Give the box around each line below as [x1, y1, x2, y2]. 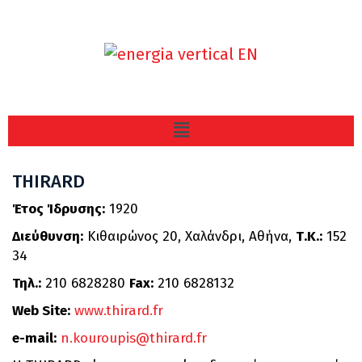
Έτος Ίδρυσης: [12, 200, 105, 218]
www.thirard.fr [74, 302, 163, 320]
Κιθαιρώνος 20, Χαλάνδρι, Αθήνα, [83, 228, 296, 246]
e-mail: [12, 330, 57, 347]
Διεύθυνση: [12, 228, 83, 246]
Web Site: [12, 302, 70, 320]
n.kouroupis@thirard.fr [61, 330, 207, 347]
